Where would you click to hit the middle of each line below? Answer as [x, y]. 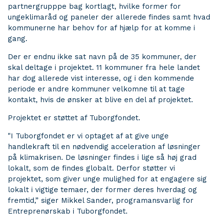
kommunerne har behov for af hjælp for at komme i [101, 28]
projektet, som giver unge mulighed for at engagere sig [107, 179]
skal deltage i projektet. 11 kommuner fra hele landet [104, 67]
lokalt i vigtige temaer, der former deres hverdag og [102, 190]
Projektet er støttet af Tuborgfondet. [74, 118]
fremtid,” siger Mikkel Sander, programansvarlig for [101, 200]
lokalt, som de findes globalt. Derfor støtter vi [91, 168]
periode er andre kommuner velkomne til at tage [96, 89]
